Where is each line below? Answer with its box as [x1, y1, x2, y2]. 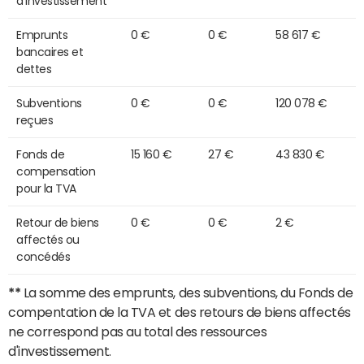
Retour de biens [16, 217, 99, 229]
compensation [16, 166, 96, 178]
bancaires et [16, 46, 84, 58]
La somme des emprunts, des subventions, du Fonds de [20, 286, 353, 300]
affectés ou [16, 234, 80, 246]
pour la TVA [16, 183, 76, 195]
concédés [16, 251, 71, 263]
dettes [16, 63, 52, 76]
